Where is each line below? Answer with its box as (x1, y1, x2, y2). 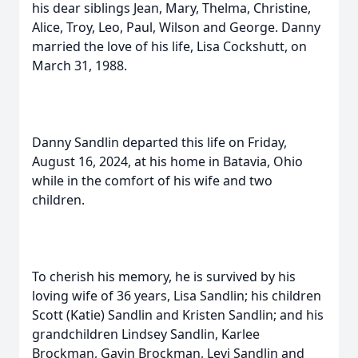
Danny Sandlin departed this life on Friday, (32, 133, 287, 151)
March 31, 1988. (32, 57, 127, 74)
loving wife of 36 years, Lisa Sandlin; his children (32, 287, 321, 304)
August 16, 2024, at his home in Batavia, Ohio (32, 153, 303, 170)
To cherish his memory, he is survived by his (32, 268, 296, 285)
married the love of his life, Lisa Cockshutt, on (32, 38, 307, 55)
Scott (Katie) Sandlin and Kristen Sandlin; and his (32, 306, 324, 324)
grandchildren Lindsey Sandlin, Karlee (32, 325, 260, 343)
